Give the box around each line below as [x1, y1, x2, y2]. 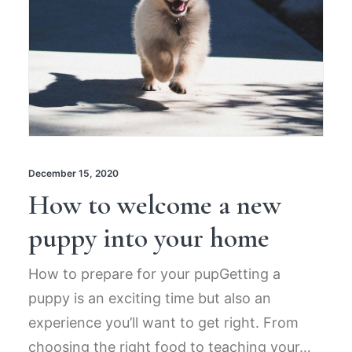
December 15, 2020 [28, 167, 119, 179]
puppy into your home [28, 221, 269, 255]
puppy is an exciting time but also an [28, 289, 271, 306]
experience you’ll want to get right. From [28, 313, 299, 331]
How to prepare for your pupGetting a [28, 265, 280, 282]
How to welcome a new [28, 188, 281, 222]
